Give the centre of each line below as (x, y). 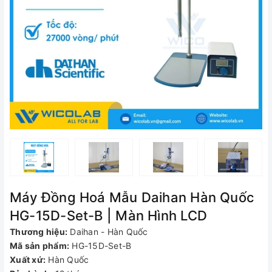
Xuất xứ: (28, 260)
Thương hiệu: (39, 232)
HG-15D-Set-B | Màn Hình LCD (108, 216)
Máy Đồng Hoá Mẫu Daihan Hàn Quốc (132, 197)
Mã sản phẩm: (39, 246)
